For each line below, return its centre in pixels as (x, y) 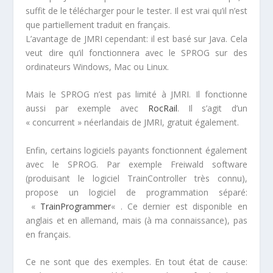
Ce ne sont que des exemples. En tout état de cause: (136, 262)
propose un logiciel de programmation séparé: (136, 192)
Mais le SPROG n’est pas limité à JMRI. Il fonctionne (136, 94)
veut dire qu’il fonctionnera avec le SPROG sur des (136, 53)
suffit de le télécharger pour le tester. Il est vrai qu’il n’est (136, 11)
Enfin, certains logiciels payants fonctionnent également (136, 150)
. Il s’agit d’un (212, 108)
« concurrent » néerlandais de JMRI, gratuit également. (133, 122)
